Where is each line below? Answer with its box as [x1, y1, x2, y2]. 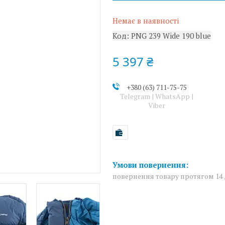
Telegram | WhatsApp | [120, 91, 193, 101]
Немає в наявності [113, 16, 179, 26]
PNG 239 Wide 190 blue [131, 31, 211, 41]
